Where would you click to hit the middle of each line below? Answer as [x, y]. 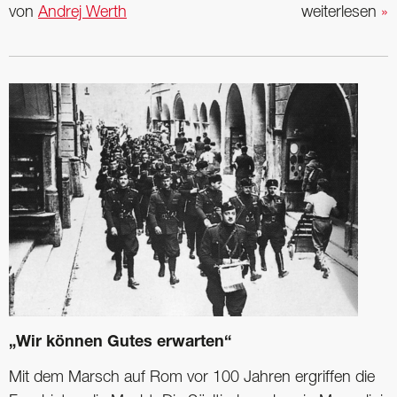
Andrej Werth [82, 12]
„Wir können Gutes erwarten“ [120, 343]
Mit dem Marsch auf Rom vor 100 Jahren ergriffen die [192, 377]
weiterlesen [341, 12]
